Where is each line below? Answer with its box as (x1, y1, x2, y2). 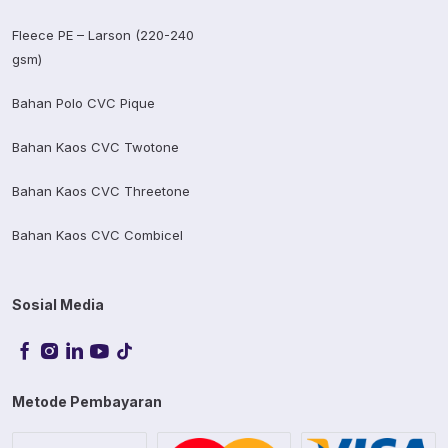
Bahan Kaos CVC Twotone (12, 139, 179, 156)
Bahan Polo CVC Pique (12, 95, 155, 112)
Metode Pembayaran (12, 393, 162, 411)
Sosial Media (12, 296, 104, 314)
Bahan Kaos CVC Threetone (12, 183, 190, 200)
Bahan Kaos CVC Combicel (12, 227, 183, 244)
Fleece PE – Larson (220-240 (12, 27, 194, 44)
